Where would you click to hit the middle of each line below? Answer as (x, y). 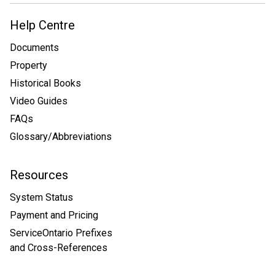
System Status (41, 197)
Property (29, 65)
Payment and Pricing (54, 215)
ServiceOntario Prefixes (61, 233)
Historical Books (45, 83)
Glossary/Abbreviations (61, 136)
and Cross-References (59, 247)
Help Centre (42, 25)
